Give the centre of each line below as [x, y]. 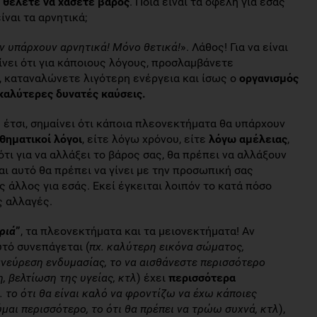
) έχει [152, 278]
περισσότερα [202, 278]
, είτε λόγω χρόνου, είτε [145, 139]
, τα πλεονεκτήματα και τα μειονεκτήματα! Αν [138, 231]
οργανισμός [269, 78]
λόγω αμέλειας [248, 139]
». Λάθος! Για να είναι [234, 47]
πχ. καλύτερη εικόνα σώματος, [167, 247]
